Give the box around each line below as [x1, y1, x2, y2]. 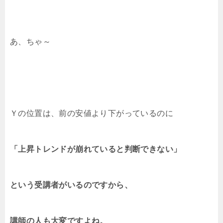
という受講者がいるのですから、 [10, 180, 132, 189]
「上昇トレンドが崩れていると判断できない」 [10, 144, 182, 153]
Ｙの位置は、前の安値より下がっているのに [10, 109, 173, 117]
